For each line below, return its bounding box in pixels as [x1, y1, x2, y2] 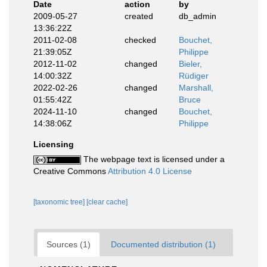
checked [124, 35, 156, 45]
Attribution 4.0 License [108, 166, 192, 176]
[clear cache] [86, 197, 128, 206]
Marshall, [179, 82, 213, 92]
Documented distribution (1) [111, 239, 216, 249]
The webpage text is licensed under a [81, 154, 225, 164]
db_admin [179, 11, 216, 21]
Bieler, [179, 58, 202, 69]
